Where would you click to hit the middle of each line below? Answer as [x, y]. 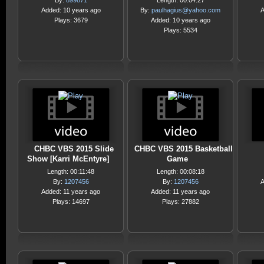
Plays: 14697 [71, 202]
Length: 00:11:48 [71, 171]
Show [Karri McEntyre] [68, 159]
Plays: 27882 [180, 202]
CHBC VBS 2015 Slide [74, 149]
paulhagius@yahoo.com [186, 10]
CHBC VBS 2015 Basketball [183, 149]
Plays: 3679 [71, 20]
